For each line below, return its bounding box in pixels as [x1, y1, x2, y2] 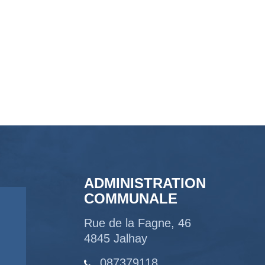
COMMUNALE [83, 190, 177, 206]
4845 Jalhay [83, 231, 147, 245]
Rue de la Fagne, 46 [83, 216, 191, 230]
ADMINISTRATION [83, 174, 206, 191]
